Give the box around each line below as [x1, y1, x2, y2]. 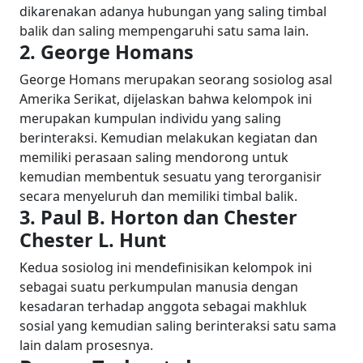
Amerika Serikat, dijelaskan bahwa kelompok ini [19, 90, 312, 108]
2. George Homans [19, 39, 194, 65]
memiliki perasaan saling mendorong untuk [19, 148, 288, 166]
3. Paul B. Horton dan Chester [19, 204, 297, 230]
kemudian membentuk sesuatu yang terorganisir [19, 168, 322, 186]
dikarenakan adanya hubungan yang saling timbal [19, 2, 327, 20]
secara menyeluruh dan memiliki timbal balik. [19, 187, 297, 205]
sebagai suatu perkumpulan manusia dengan [19, 278, 298, 296]
